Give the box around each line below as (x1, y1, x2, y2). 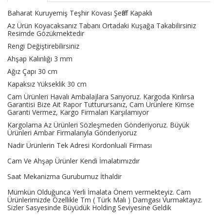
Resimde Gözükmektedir (7, 28, 84, 38)
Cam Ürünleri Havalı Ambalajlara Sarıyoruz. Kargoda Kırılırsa (7, 91, 194, 101)
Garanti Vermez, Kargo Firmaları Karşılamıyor (7, 107, 149, 117)
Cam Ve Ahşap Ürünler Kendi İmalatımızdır (7, 156, 140, 165)
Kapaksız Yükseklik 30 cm (7, 79, 87, 89)
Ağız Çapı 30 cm (7, 66, 57, 76)
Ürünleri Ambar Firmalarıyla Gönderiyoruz (7, 127, 137, 137)
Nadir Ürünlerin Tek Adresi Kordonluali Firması (7, 140, 152, 150)
